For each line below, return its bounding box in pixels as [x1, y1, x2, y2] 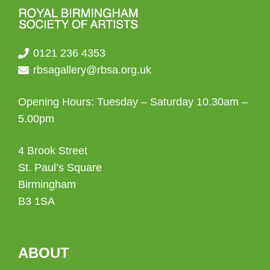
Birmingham [18, 178, 76, 190]
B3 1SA [18, 195, 55, 207]
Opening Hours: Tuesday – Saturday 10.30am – [18, 95, 248, 108]
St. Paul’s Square [18, 161, 102, 174]
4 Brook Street [18, 144, 87, 157]
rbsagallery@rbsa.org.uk [33, 63, 152, 76]
